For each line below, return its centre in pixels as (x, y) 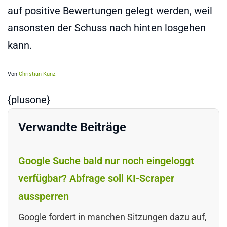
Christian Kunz (37, 74)
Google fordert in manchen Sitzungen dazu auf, (112, 217)
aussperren (44, 196)
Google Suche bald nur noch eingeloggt (106, 160)
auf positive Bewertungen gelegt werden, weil (110, 10)
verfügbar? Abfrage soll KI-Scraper (96, 178)
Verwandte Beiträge (72, 127)
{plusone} (29, 100)
